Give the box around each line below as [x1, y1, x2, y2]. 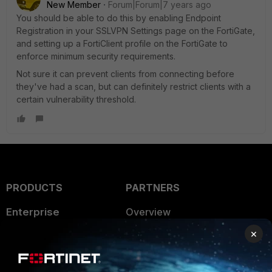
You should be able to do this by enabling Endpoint [16, 13, 221, 23]
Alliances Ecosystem [125, 230, 220, 242]
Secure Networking [6, 231, 95, 243]
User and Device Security [6, 255, 122, 267]
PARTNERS [125, 182, 180, 194]
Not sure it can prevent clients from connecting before [16, 69, 234, 79]
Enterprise [6, 206, 59, 218]
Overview [125, 206, 171, 218]
